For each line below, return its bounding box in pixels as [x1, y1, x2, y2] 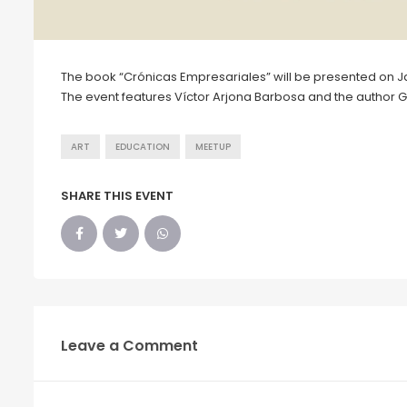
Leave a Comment [61, 334, 198, 356]
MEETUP [195, 140, 231, 153]
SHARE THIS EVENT [61, 186, 174, 204]
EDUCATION [115, 140, 170, 153]
